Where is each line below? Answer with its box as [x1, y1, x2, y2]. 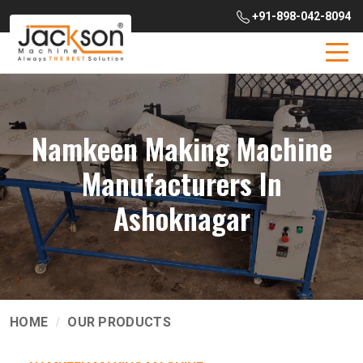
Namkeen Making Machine [31, 126, 332, 169]
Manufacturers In [81, 161, 282, 204]
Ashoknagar [113, 196, 250, 239]
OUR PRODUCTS [67, 314, 171, 330]
